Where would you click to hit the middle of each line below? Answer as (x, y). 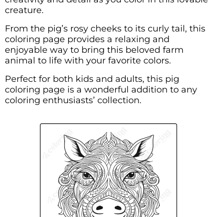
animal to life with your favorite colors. (88, 60)
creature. (24, 10)
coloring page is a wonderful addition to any (101, 89)
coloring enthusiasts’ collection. (73, 100)
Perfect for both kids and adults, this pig (92, 79)
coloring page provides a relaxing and (87, 39)
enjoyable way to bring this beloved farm (94, 50)
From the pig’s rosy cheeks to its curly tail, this (105, 28)
